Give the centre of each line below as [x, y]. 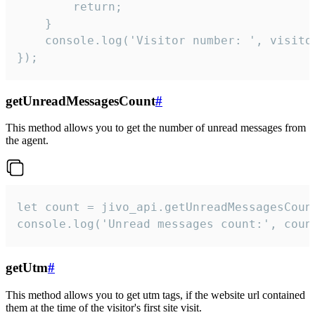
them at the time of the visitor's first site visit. [104, 307]
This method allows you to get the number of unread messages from [156, 128]
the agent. [27, 141]
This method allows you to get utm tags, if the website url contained [155, 295]
